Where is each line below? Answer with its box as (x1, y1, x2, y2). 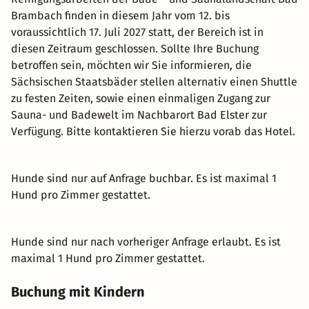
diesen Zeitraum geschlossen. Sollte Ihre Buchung (11, 41, 259, 55)
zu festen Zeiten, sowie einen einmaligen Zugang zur (11, 91, 270, 105)
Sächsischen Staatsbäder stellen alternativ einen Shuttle (11, 74, 297, 88)
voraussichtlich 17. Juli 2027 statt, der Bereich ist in (11, 25, 263, 39)
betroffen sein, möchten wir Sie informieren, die (11, 58, 252, 72)
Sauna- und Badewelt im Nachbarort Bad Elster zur (11, 108, 267, 121)
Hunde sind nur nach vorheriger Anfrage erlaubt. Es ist (11, 235, 281, 248)
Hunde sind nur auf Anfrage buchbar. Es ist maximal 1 (11, 171, 277, 185)
